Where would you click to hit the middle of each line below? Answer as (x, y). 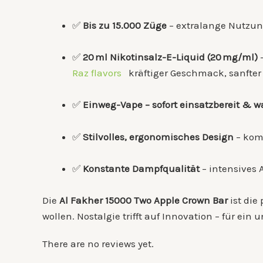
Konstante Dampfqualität (141, 168)
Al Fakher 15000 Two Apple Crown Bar (144, 200)
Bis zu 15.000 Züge (125, 26)
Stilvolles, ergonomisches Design (158, 136)
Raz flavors (98, 73)
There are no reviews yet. (98, 244)
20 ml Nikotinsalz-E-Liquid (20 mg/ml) (170, 57)
